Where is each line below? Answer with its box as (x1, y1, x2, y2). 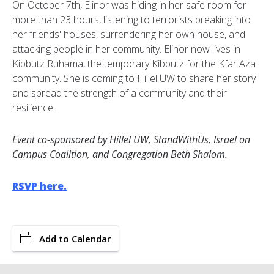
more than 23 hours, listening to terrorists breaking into (12, 13, 251, 27)
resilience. (12, 101, 55, 115)
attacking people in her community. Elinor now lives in (12, 42, 240, 56)
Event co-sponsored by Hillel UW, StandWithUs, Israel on (12, 133, 250, 147)
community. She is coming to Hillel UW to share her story (12, 72, 256, 86)
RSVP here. (12, 179, 67, 193)
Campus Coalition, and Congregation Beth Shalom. (12, 147, 228, 161)
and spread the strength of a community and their (12, 86, 227, 100)
